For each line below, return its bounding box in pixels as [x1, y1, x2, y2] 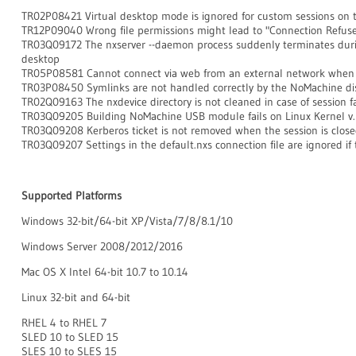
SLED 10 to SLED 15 [21, 330, 118, 344]
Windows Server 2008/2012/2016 [21, 239, 183, 253]
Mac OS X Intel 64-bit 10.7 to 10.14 [21, 265, 188, 279]
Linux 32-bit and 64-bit [21, 290, 130, 304]
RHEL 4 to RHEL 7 [21, 315, 106, 330]
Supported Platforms [21, 188, 122, 203]
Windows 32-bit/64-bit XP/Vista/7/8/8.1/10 [21, 214, 233, 228]
